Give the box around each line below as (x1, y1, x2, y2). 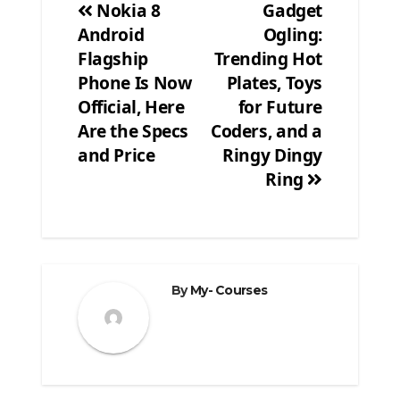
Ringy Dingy (222, 143, 322, 168)
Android (78, 22, 145, 47)
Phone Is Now (78, 71, 192, 96)
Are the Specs (78, 119, 189, 144)
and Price (78, 143, 155, 168)
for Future (237, 95, 322, 120)
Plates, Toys (226, 71, 322, 96)
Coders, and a (210, 119, 322, 144)
